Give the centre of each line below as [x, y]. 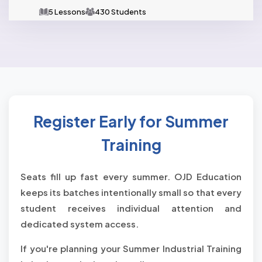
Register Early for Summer [131, 121]
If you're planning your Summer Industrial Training [131, 248]
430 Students [120, 12]
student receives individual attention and [131, 208]
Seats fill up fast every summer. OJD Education [131, 176]
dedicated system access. [80, 224]
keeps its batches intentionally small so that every [131, 192]
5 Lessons [67, 12]
